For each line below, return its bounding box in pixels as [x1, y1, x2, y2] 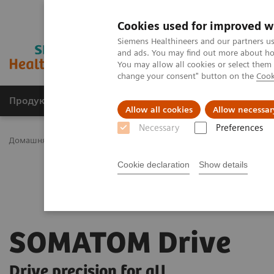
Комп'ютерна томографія [160, 135, 260, 145]
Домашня [9, 135, 47, 145]
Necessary [139, 122, 179, 133]
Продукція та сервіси [9, 94, 110, 106]
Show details [199, 160, 248, 169]
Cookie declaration [117, 160, 190, 169]
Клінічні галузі [158, 94, 229, 106]
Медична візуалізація [60, 135, 147, 145]
